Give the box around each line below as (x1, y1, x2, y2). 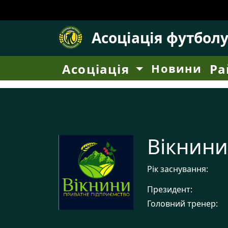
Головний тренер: (147, 198, 218, 209)
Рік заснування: (147, 163, 208, 175)
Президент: (147, 184, 192, 195)
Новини (151, 61, 202, 76)
